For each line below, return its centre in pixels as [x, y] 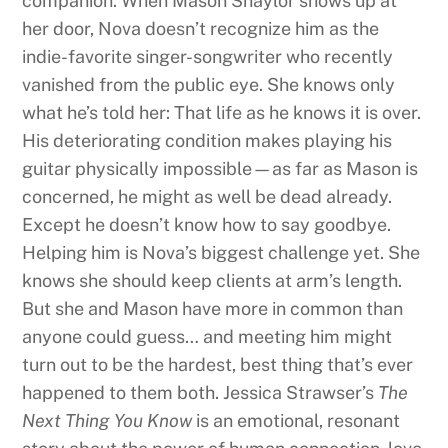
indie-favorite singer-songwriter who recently [208, 56]
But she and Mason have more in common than [213, 308]
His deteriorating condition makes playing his [207, 140]
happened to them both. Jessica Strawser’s [200, 392]
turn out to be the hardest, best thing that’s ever [218, 364]
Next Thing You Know [107, 420]
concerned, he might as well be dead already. [207, 196]
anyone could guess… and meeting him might [207, 336]
